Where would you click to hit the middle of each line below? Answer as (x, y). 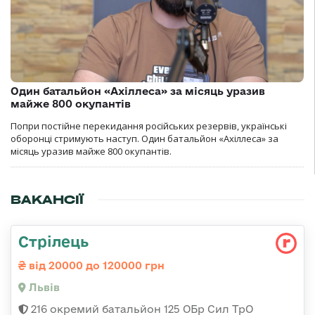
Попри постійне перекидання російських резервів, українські (149, 126)
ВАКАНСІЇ (47, 199)
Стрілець (53, 241)
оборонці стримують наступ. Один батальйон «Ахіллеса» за (144, 138)
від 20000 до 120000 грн (95, 265)
